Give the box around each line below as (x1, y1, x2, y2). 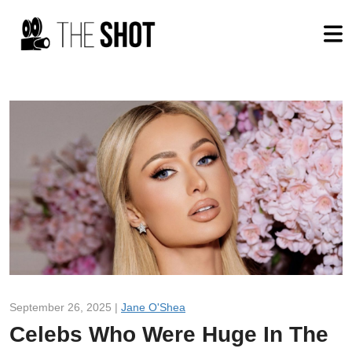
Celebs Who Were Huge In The (9, 321, 328, 346)
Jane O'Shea (121, 300, 185, 313)
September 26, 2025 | (9, 300, 121, 313)
